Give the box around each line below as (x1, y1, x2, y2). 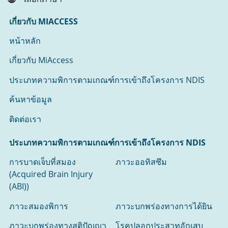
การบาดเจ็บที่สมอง (9, 156, 76, 168)
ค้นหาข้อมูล (9, 94, 52, 105)
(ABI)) (9, 181, 30, 192)
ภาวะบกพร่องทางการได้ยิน (116, 200, 213, 212)
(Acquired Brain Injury (9, 168, 93, 180)
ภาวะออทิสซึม (116, 156, 167, 168)
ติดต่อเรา (9, 113, 42, 125)
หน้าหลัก (9, 35, 41, 47)
